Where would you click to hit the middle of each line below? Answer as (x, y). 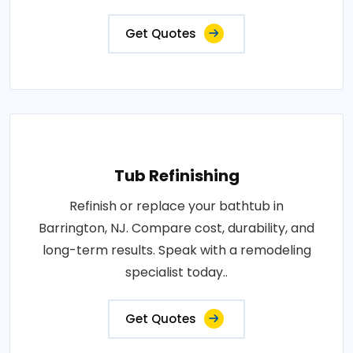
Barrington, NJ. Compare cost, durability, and (176, 228)
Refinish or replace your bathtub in (176, 206)
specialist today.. (176, 272)
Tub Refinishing (176, 175)
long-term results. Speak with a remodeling (176, 250)
